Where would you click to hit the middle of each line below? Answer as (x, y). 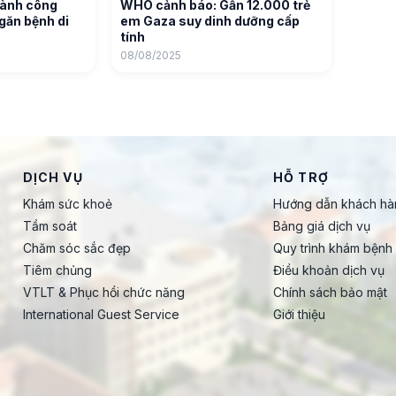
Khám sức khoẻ (67, 204)
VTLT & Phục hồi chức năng (103, 292)
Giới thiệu (300, 314)
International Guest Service (101, 314)
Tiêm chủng (57, 270)
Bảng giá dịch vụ (322, 226)
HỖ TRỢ (301, 177)
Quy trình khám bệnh (333, 248)
